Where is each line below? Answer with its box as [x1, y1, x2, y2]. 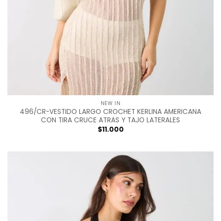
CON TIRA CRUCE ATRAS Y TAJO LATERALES [41, 115, 180, 125]
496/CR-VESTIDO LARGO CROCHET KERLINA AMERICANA [20, 107, 201, 117]
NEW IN [100, 99, 121, 107]
